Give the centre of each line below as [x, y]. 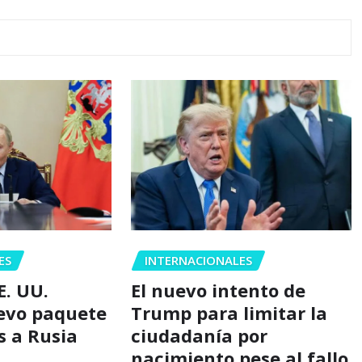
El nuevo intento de [218, 290]
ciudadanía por [199, 336]
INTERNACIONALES [198, 261]
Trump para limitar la [229, 313]
